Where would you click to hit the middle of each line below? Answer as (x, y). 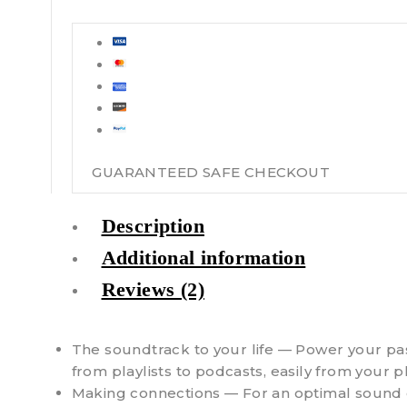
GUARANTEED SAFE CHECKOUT (211, 173)
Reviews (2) (153, 289)
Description (153, 225)
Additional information (203, 257)
